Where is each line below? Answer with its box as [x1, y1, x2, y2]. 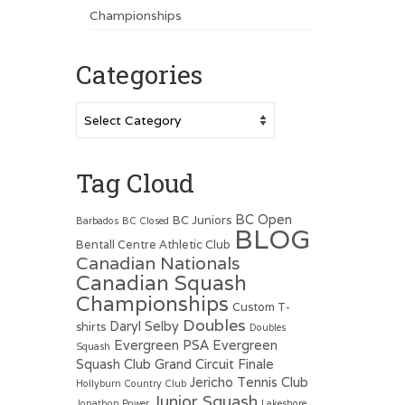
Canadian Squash [75, 268, 247, 296]
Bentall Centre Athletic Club [75, 236, 231, 252]
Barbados [75, 213, 118, 227]
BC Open [234, 210, 292, 228]
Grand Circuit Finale [154, 354, 274, 372]
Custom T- [231, 298, 290, 315]
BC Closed [121, 213, 169, 227]
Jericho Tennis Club [189, 372, 308, 391]
